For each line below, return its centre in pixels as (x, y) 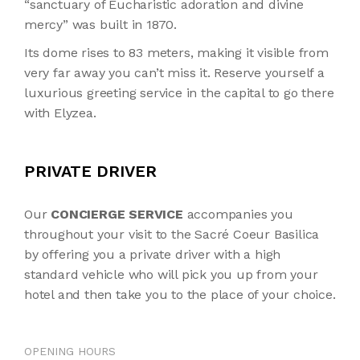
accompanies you (238, 214)
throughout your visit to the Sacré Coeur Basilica (172, 234)
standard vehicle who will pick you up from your (171, 274)
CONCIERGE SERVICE (117, 214)
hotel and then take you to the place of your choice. (180, 295)
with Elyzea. (60, 113)
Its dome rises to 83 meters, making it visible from (176, 53)
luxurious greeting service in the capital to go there (179, 93)
